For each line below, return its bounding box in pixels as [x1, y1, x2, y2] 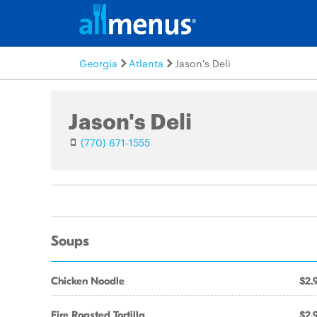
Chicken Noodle [51, 275, 125, 287]
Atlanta [129, 56, 163, 70]
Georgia [79, 56, 117, 70]
